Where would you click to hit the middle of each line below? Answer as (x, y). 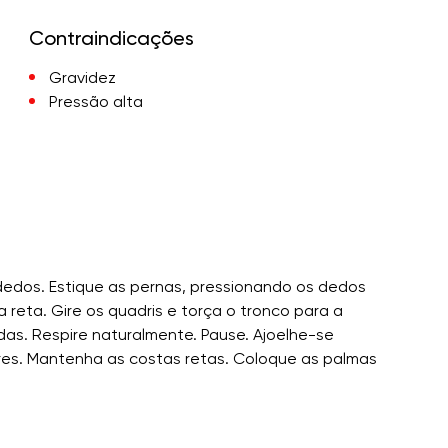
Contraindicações (111, 37)
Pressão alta (95, 101)
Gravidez (82, 77)
